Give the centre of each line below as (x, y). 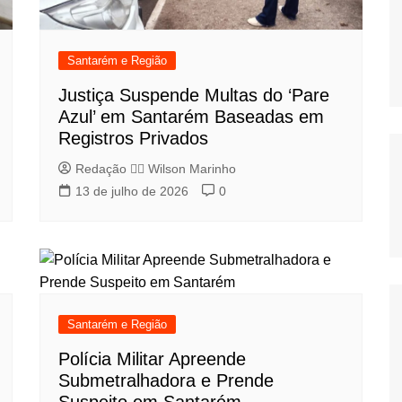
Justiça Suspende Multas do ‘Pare (194, 95)
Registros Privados (133, 138)
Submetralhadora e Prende (166, 380)
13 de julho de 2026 (132, 191)
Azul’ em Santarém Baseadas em (191, 116)
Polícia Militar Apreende (152, 358)
